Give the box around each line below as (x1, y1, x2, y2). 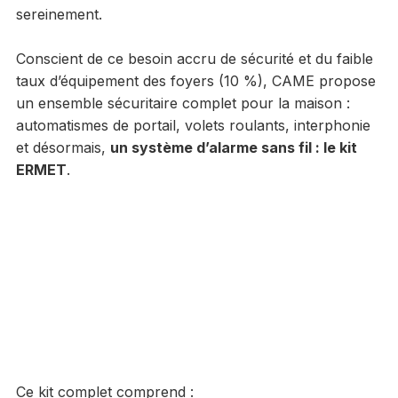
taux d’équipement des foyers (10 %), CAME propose (15, 72, 376, 91)
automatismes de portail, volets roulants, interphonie (15, 116, 370, 135)
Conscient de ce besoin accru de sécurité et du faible (15, 50, 373, 68)
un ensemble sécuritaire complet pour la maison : (15, 94, 350, 113)
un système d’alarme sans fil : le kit (109, 139, 357, 157)
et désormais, (15, 139, 110, 157)
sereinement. (15, 5, 102, 24)
